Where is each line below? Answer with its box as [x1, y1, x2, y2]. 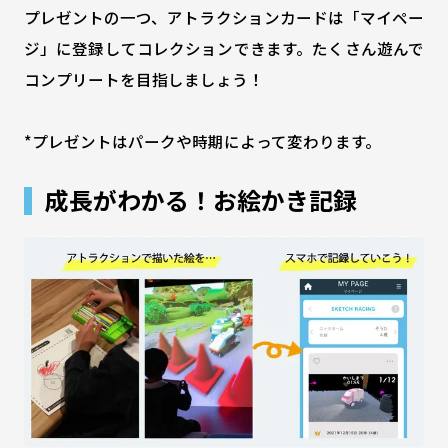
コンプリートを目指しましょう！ [23, 67, 264, 90]
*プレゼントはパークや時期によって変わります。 [23, 129, 381, 152]
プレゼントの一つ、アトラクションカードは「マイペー [23, 5, 425, 28]
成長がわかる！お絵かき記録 [45, 181, 358, 217]
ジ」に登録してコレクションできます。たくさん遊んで [23, 36, 425, 59]
